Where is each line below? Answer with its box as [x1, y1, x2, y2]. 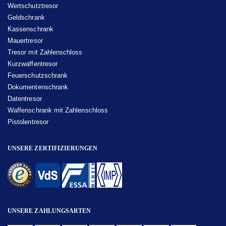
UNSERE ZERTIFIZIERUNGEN [8, 144, 98, 152]
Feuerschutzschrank [8, 71, 68, 79]
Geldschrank [8, 13, 45, 21]
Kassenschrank [8, 25, 53, 33]
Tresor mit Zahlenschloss [8, 48, 83, 56]
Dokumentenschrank [8, 83, 69, 91]
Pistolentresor [8, 118, 48, 126]
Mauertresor [8, 36, 43, 44]
